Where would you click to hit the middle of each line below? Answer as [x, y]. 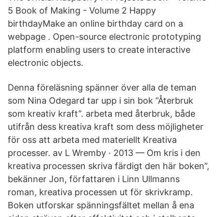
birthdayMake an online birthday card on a [95, 23]
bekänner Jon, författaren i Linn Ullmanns [94, 179]
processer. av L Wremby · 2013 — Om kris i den [104, 153]
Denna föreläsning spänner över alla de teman [102, 87]
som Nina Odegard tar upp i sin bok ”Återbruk [101, 101]
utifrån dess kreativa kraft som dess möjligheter [106, 127]
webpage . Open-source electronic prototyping [104, 37]
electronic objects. [46, 63]
